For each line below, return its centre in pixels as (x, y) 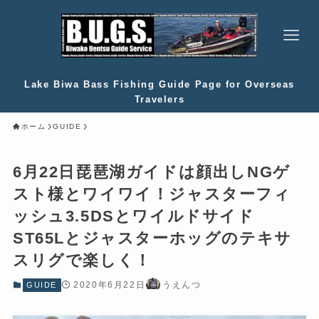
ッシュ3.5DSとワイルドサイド (134, 216)
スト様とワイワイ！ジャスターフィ (152, 194)
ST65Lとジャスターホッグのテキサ (152, 239)
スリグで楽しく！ (82, 261)
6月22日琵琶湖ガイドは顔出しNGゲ (151, 172)
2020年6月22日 (110, 284)
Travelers (159, 99)
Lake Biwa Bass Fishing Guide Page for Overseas (159, 84)
